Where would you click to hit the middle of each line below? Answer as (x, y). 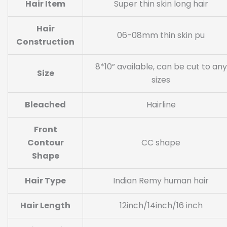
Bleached (45, 104)
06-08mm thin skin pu (161, 35)
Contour (45, 142)
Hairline (161, 104)
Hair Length (45, 205)
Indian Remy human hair (161, 180)
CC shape (161, 142)
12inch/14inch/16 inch (161, 205)
